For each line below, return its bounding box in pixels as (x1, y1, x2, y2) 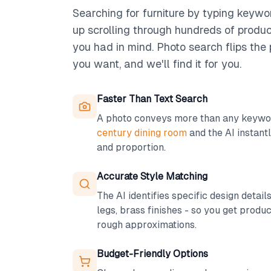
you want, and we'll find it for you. (73, 57, 241, 70)
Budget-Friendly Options (97, 248, 208, 260)
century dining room (97, 127, 187, 139)
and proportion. (97, 142, 166, 153)
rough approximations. (97, 219, 197, 230)
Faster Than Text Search (97, 93, 207, 105)
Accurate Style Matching (97, 171, 207, 182)
